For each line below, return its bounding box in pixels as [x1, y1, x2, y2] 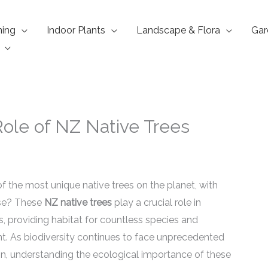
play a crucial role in [112, 197, 201, 208]
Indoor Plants [47, 25, 105, 36]
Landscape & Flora [136, 25, 220, 36]
